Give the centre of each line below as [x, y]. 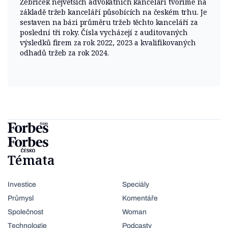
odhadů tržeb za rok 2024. [64, 52]
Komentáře [140, 198]
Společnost [25, 212]
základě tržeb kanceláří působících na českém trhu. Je [113, 12]
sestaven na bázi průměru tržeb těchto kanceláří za [109, 22]
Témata [31, 160]
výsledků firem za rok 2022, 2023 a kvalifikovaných [108, 42]
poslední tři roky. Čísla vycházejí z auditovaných [104, 32]
